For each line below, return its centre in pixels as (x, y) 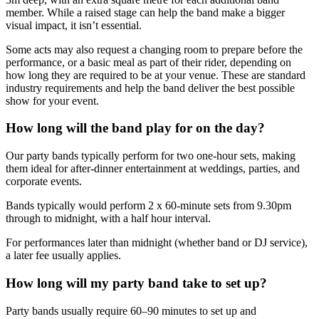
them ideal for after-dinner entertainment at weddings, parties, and (153, 169)
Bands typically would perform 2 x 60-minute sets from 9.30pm (148, 206)
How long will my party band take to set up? (136, 283)
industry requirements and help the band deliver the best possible (150, 88)
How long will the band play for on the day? (135, 128)
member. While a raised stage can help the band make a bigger (145, 12)
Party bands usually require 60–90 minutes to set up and (131, 310)
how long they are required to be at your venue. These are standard (156, 75)
